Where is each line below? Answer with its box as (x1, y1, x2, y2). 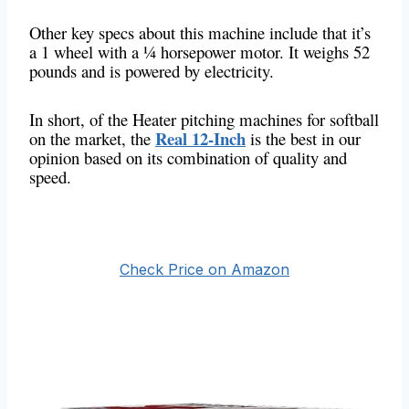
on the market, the (29, 127, 155, 151)
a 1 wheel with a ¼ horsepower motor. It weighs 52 (29, 40, 370, 64)
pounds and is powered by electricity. (29, 59, 279, 83)
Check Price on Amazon (120, 260, 289, 279)
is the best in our (246, 127, 361, 151)
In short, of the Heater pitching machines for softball (29, 108, 379, 131)
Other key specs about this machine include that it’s (29, 21, 371, 45)
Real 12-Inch (155, 126, 246, 152)
